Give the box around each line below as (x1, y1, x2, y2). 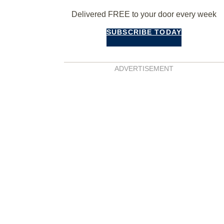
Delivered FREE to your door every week (71, 10, 216, 19)
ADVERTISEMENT (114, 64, 173, 72)
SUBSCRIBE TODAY (106, 28, 181, 36)
